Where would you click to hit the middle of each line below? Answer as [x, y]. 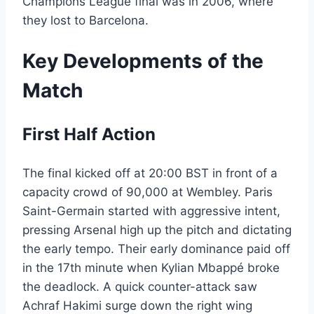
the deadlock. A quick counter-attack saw [140, 286]
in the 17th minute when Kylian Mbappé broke [151, 267]
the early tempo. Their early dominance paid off [156, 248]
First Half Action [89, 134]
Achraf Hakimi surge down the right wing [137, 305]
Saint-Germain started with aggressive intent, [151, 211]
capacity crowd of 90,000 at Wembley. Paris [148, 192]
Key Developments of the [143, 61]
